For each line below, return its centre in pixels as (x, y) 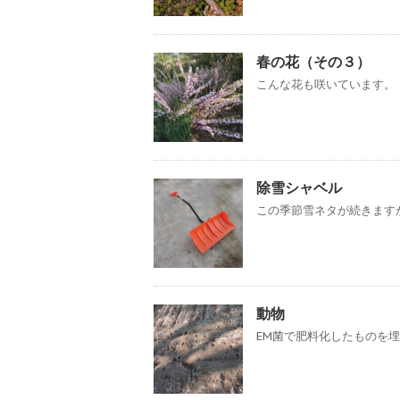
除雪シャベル (299, 187)
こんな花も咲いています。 (326, 84)
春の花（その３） (313, 61)
